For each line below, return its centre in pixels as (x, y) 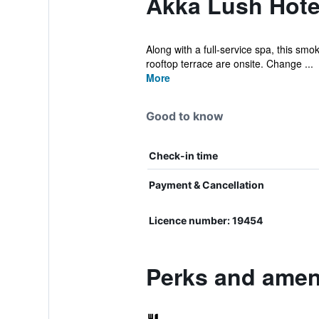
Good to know (184, 116)
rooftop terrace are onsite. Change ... (229, 63)
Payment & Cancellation (206, 185)
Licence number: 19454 (205, 220)
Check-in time (183, 156)
